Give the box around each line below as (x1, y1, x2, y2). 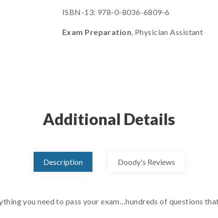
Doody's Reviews (117, 157, 175, 166)
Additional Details (43, 109, 175, 128)
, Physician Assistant (131, 27, 203, 36)
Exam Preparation (62, 27, 132, 36)
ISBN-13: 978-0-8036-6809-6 (62, 7, 170, 17)
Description (43, 157, 83, 166)
